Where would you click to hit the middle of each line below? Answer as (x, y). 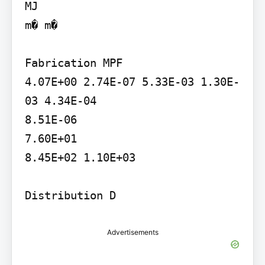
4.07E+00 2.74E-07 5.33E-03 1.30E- (132, 81)
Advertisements (132, 232)
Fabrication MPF (73, 62)
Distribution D (70, 195)
